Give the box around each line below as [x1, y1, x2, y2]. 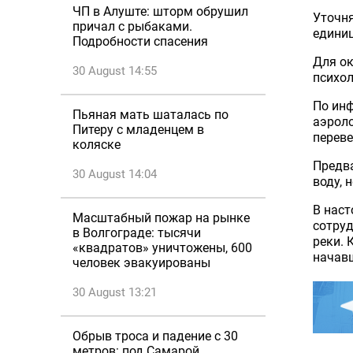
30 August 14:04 [72, 167, 157, 181]
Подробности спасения [72, 34, 208, 49]
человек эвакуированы [72, 255, 210, 270]
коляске [72, 137, 121, 152]
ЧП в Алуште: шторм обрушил [72, 4, 248, 19]
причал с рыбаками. [72, 19, 192, 34]
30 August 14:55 [72, 64, 157, 78]
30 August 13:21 [72, 285, 157, 299]
